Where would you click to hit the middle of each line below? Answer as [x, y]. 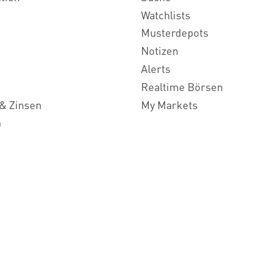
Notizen [160, 51]
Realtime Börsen [182, 86]
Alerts [156, 68]
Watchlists [166, 14]
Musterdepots [175, 33]
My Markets [169, 104]
